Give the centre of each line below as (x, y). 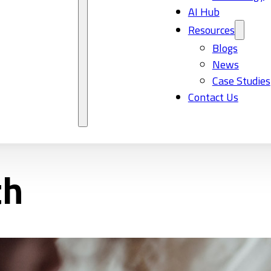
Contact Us (213, 97)
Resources (211, 30)
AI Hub (204, 12)
